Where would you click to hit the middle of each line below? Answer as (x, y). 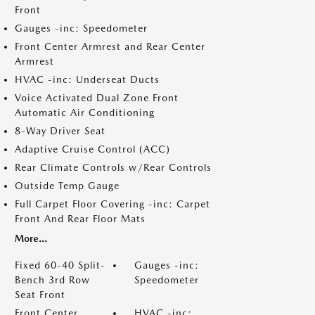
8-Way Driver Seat (60, 131)
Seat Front (40, 295)
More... (31, 238)
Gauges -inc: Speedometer (81, 28)
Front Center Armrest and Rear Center (110, 46)
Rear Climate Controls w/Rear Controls (113, 167)
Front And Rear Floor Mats (80, 219)
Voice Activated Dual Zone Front (97, 98)
